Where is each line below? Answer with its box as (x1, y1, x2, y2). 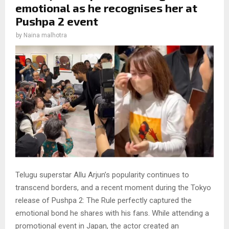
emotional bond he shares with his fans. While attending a (15, 209, 209, 218)
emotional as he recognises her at (15, 1, 197, 15)
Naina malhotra (24, 32, 67, 39)
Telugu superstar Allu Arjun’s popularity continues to (15, 170, 189, 179)
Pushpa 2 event (15, 14, 98, 28)
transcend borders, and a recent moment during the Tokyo (15, 183, 211, 192)
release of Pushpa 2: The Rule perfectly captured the (15, 196, 192, 205)
